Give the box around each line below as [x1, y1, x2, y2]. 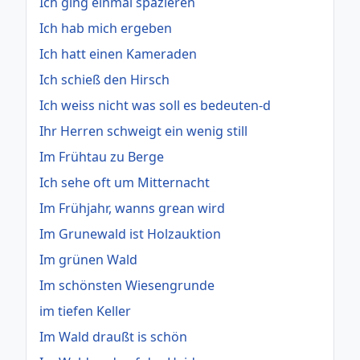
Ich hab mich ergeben [39, 18, 172, 37]
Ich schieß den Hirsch [39, 70, 170, 88]
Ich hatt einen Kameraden [39, 44, 197, 63]
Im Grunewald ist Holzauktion [39, 224, 221, 243]
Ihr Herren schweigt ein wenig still [39, 121, 247, 140]
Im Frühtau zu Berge [39, 147, 164, 166]
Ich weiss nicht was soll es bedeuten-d [39, 96, 271, 114]
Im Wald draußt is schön [39, 327, 187, 346]
